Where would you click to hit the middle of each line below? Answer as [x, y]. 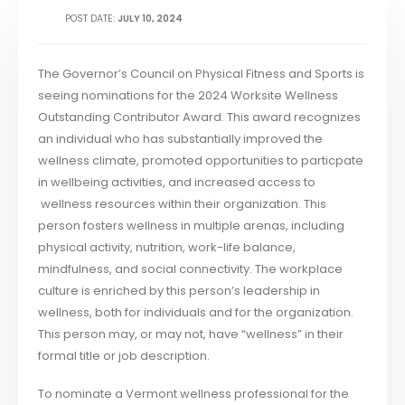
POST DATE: [92, 18]
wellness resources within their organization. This [183, 203]
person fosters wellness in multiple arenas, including [192, 225]
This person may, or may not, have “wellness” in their [191, 334]
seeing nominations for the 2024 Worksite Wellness [188, 95]
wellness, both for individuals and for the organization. [196, 312]
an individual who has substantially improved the [181, 138]
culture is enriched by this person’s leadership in [179, 290]
